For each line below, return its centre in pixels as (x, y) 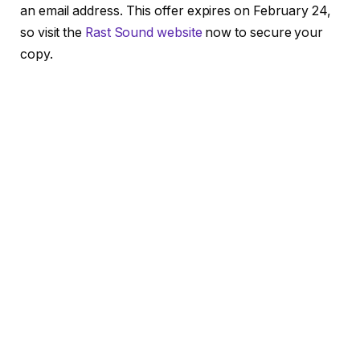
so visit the (53, 33)
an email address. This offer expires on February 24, (176, 11)
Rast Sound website (143, 33)
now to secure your (263, 33)
